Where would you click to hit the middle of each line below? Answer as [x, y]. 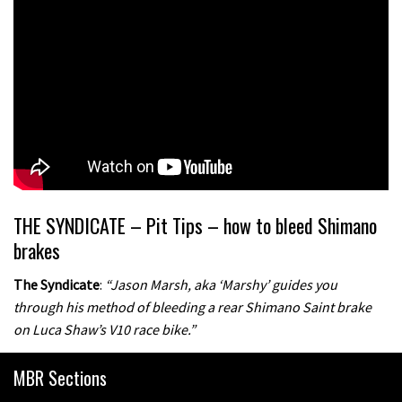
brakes [37, 250]
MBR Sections [60, 377]
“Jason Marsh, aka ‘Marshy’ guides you [221, 285]
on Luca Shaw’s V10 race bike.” [105, 330]
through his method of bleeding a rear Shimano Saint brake [192, 307]
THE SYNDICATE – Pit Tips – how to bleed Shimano [195, 225]
